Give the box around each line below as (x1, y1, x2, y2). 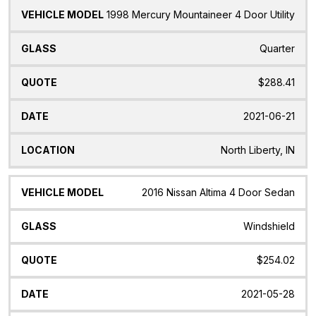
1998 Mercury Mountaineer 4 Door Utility (107, 8, 295, 20)
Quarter (260, 42, 295, 54)
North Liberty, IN (221, 143, 295, 156)
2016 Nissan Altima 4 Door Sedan (142, 186, 295, 198)
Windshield (243, 219, 295, 232)
